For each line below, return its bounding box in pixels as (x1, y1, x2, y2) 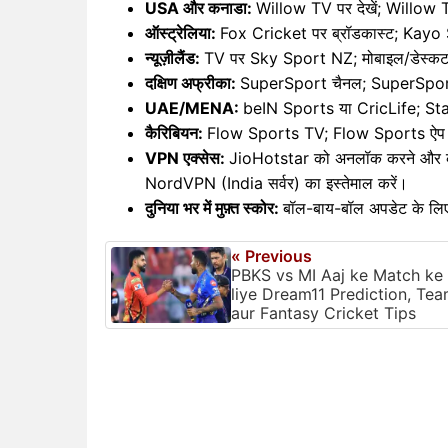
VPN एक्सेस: (145, 147, 229, 168)
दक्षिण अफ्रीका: (145, 72, 240, 93)
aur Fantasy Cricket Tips (231, 302, 416, 323)
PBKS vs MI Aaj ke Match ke (231, 264, 443, 285)
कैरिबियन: (145, 122, 207, 143)
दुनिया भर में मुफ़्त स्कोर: (145, 197, 283, 218)
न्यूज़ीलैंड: (145, 47, 204, 68)
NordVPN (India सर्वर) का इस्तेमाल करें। (145, 172, 408, 193)
